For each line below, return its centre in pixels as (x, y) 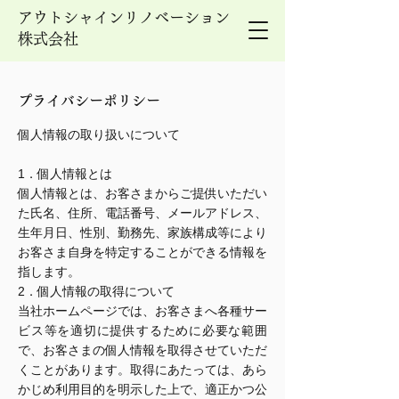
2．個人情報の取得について (96, 291)
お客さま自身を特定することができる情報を (142, 252)
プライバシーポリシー (89, 101)
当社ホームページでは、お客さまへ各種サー (142, 311)
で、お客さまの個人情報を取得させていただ (142, 350)
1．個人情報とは (65, 174)
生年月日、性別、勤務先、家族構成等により (142, 232)
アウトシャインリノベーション (124, 17)
